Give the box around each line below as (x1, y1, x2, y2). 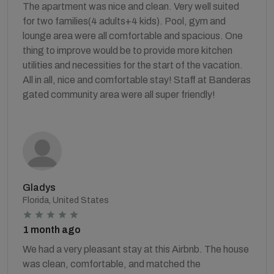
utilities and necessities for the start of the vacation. (23, 59, 243, 70)
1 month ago (23, 224, 81, 235)
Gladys (23, 182, 56, 193)
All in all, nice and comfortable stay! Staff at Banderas (23, 74, 251, 85)
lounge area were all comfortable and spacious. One (23, 30, 243, 41)
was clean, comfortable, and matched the (23, 258, 201, 269)
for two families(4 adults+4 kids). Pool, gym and (23, 15, 226, 26)
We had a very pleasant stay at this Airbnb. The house (23, 243, 249, 254)
